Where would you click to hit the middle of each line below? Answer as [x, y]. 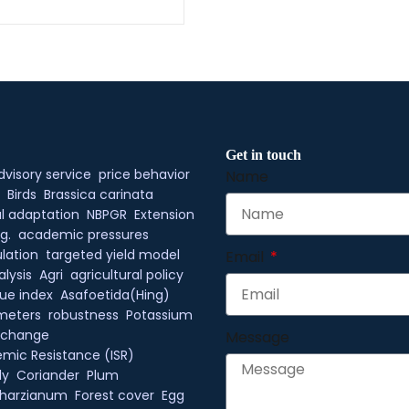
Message [258, 337]
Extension [164, 215]
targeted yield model [112, 255]
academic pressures [83, 235]
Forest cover [114, 395]
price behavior [144, 174]
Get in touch [264, 155]
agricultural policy [126, 275]
